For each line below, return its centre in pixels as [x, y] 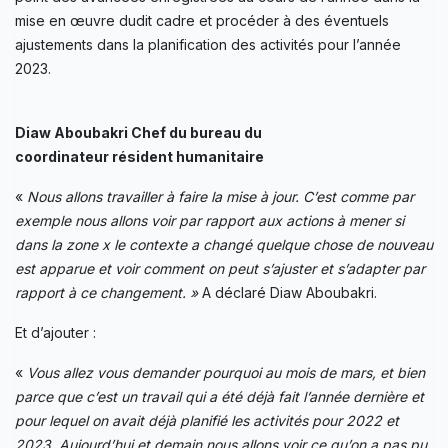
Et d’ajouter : [55, 332]
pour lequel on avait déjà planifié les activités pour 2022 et [207, 420]
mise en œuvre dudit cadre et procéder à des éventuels [202, 20]
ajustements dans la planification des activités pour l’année [208, 44]
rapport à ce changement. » [106, 292]
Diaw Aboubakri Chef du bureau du [138, 132]
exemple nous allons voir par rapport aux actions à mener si [209, 220]
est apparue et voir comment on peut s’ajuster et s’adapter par [220, 268]
